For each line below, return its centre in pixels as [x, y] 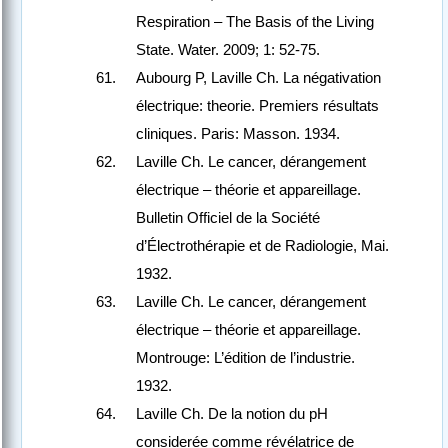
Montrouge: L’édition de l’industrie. [245, 358]
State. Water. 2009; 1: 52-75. [228, 50]
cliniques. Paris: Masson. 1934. [238, 134]
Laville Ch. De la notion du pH [232, 414]
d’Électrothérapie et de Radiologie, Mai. [262, 246]
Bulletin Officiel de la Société [228, 218]
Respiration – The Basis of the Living [255, 22]
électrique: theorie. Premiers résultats [257, 106]
